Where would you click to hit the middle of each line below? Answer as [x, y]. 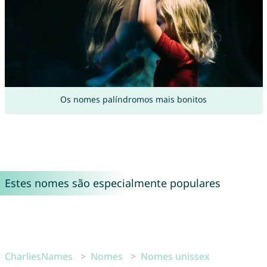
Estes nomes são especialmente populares [112, 183]
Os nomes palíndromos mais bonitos [133, 99]
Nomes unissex [175, 256]
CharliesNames [38, 256]
